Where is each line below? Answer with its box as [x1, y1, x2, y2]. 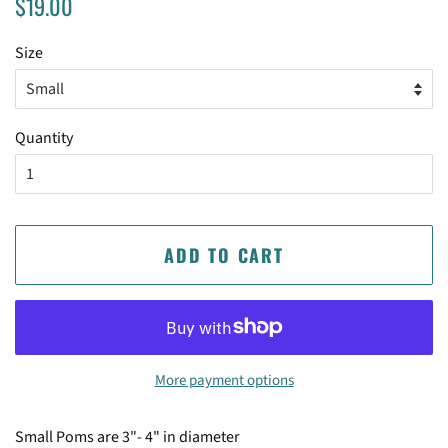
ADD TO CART [164, 241, 284, 268]
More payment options [154, 369, 294, 391]
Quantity [15, 126, 73, 149]
